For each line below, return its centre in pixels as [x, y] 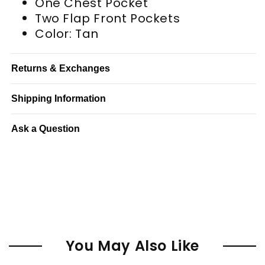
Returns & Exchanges [61, 68]
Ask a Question [46, 128]
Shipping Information [59, 98]
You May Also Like [132, 245]
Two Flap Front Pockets [108, 18]
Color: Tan [67, 33]
